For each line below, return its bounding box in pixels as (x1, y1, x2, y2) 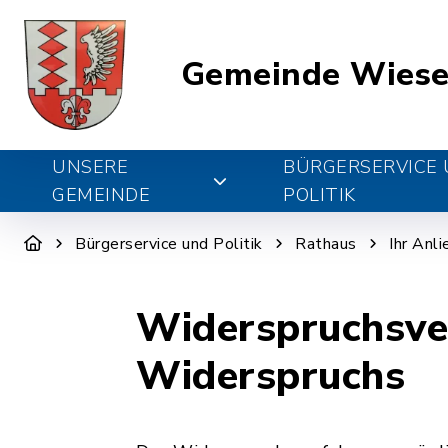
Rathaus (295, 233, 357, 255)
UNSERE (52, 155, 128, 179)
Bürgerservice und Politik (75, 233, 263, 255)
